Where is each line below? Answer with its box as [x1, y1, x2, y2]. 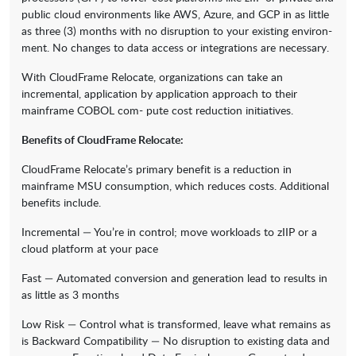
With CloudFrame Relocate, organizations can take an [21, 69, 283, 85]
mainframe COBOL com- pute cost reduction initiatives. [21, 103, 293, 118]
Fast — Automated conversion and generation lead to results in [21, 270, 327, 286]
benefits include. [21, 195, 101, 211]
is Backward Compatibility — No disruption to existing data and [21, 333, 330, 349]
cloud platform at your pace [21, 241, 158, 257]
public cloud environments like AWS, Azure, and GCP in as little [21, 6, 329, 22]
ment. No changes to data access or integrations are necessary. [21, 40, 329, 56]
